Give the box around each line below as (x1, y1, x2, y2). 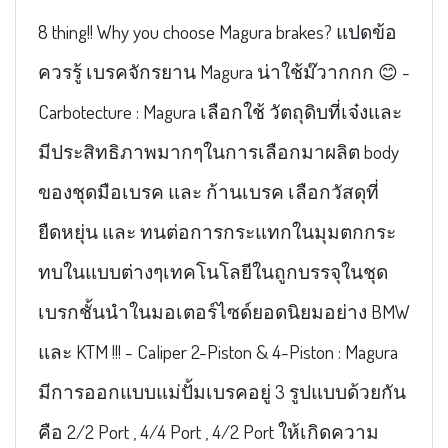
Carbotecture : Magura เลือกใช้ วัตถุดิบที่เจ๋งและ (37, 99, 402, 125)
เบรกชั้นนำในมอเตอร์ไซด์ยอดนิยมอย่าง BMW (37, 299, 410, 325)
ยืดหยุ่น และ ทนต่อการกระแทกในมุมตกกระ (37, 219, 396, 245)
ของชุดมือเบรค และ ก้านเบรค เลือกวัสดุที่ (37, 179, 379, 205)
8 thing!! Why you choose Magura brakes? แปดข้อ (37, 19, 397, 45)
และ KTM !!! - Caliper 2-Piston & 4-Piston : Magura (37, 339, 398, 365)
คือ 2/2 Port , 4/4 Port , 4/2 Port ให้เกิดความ (37, 419, 379, 445)
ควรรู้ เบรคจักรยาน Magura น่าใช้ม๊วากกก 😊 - (37, 59, 410, 85)
